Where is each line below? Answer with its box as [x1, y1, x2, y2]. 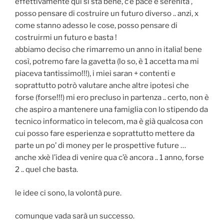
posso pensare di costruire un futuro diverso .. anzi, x [15, 9, 198, 18]
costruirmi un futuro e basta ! [15, 33, 117, 42]
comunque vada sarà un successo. [15, 211, 134, 221]
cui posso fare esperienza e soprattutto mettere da [15, 129, 194, 138]
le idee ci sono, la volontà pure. [15, 188, 121, 197]
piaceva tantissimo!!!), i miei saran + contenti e [15, 69, 175, 78]
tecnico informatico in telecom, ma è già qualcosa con [15, 117, 203, 126]
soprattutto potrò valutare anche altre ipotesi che [15, 81, 189, 90]
